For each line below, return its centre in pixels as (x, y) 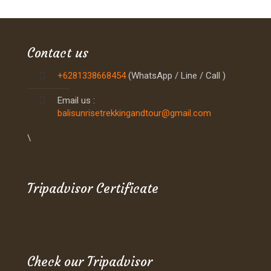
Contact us (58, 53)
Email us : (76, 100)
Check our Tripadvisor (90, 262)
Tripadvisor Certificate (93, 188)
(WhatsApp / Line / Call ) (176, 76)
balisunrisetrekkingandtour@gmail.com (134, 113)
